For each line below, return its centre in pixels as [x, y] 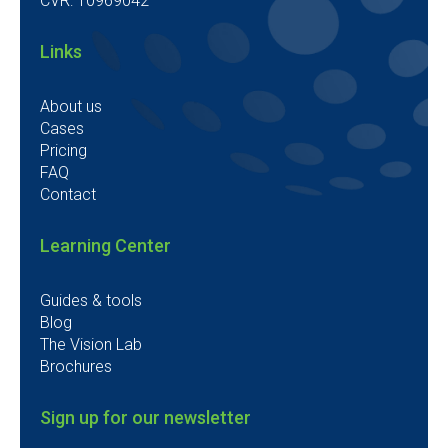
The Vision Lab [91, 344]
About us [71, 106]
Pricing [63, 150]
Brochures [76, 366]
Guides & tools [91, 300]
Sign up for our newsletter [145, 417]
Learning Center [105, 245]
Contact [68, 194]
